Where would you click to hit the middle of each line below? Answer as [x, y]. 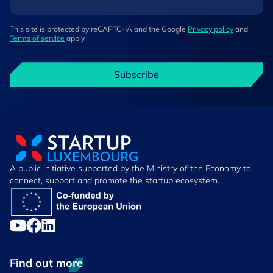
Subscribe [136, 75]
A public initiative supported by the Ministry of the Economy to [130, 168]
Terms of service [37, 38]
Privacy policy [211, 29]
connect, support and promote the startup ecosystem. [115, 181]
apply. [75, 38]
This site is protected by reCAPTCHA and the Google [99, 29]
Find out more [46, 263]
